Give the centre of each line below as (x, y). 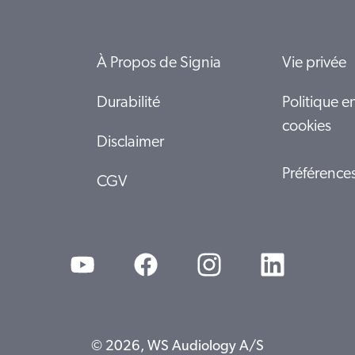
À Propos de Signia (159, 63)
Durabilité (128, 103)
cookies (307, 126)
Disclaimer (130, 142)
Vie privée (314, 63)
